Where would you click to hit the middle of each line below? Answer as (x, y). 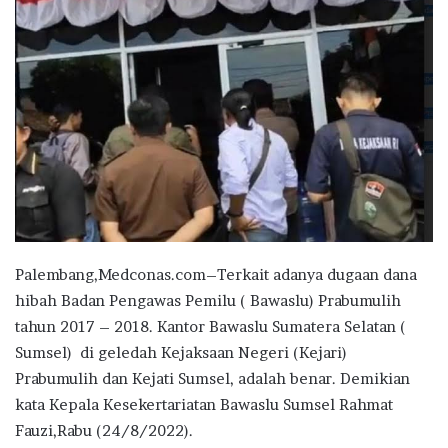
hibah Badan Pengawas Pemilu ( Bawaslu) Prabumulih (208, 300)
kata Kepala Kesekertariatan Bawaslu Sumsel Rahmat (204, 404)
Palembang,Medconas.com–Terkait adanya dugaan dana (216, 274)
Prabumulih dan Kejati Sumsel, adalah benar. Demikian (212, 378)
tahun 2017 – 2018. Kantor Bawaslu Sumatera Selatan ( (210, 326)
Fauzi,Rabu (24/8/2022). (104, 430)
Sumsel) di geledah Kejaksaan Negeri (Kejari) (181, 352)
